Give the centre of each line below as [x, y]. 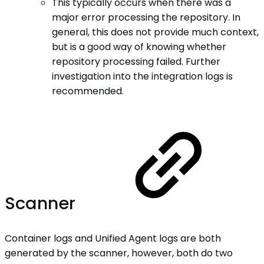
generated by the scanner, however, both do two [119, 253]
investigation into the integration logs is [142, 77]
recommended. [88, 91]
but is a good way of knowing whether [139, 47]
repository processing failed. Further [136, 62]
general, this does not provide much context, [155, 32]
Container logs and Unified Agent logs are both [113, 238]
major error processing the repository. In [146, 18]
